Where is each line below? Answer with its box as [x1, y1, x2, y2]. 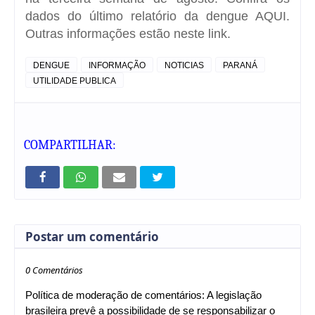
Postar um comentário [25, 228, 159, 245]
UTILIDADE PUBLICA [33, 75, 116, 86]
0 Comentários [25, 263, 83, 276]
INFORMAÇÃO [89, 60, 146, 70]
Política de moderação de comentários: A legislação [25, 288, 262, 301]
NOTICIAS [165, 60, 204, 70]
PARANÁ [223, 60, 257, 70]
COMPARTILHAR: [23, 137, 116, 153]
